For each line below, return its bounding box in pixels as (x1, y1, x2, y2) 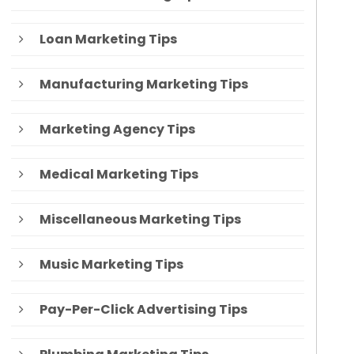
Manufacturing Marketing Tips (39, 75, 248, 94)
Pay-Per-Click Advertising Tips (39, 300, 247, 319)
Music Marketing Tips (39, 255, 183, 274)
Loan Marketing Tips (39, 30, 177, 49)
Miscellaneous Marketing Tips (39, 210, 241, 229)
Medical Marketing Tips (39, 165, 198, 184)
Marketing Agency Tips (39, 120, 195, 139)
